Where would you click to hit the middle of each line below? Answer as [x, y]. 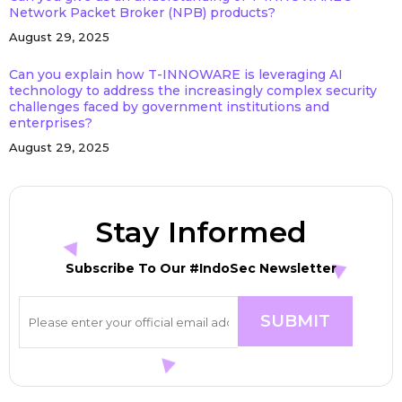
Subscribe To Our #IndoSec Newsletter [201, 268]
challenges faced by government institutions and [169, 107]
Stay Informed [201, 232]
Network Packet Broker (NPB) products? [142, 13]
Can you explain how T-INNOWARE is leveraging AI [175, 74]
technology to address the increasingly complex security [192, 91]
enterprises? [50, 123]
